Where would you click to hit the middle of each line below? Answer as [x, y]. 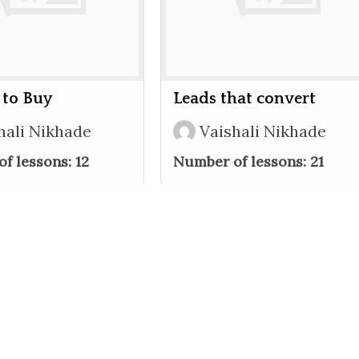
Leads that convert [244, 99]
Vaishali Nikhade [263, 131]
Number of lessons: [242, 161]
